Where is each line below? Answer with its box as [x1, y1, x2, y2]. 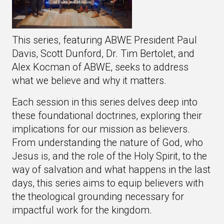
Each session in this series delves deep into [12, 96, 197, 108]
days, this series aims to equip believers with [12, 177, 203, 189]
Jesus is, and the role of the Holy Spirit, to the [12, 150, 207, 162]
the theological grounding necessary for [12, 191, 184, 202]
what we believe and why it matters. [12, 75, 171, 86]
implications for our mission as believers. [12, 123, 190, 135]
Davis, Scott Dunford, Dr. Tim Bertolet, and [12, 48, 194, 59]
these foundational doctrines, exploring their [12, 110, 202, 121]
